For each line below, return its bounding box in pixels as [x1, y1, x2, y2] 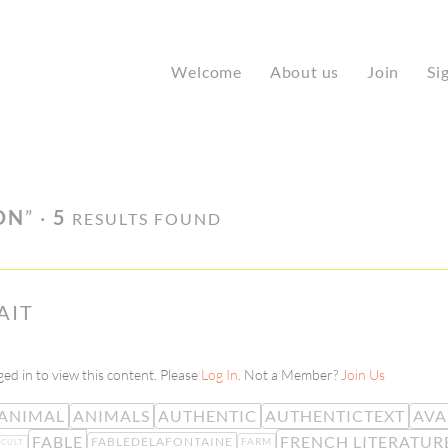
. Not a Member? [238, 366, 341, 384]
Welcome [171, 61, 242, 81]
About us [269, 61, 340, 81]
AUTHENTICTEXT [264, 405, 405, 425]
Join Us [341, 366, 385, 384]
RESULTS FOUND [67, 209, 222, 228]
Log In [201, 366, 238, 384]
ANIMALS [72, 405, 150, 425]
